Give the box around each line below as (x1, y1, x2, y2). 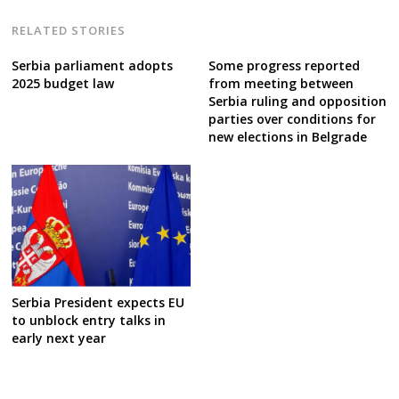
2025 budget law (12, 74, 115, 92)
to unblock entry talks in (12, 311, 167, 329)
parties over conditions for (208, 110, 376, 127)
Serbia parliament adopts (12, 56, 174, 74)
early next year (12, 329, 107, 346)
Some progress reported (208, 56, 360, 74)
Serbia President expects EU (12, 293, 185, 311)
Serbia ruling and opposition (208, 92, 387, 110)
